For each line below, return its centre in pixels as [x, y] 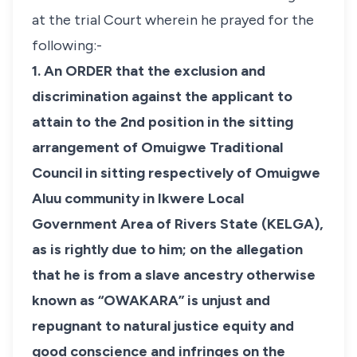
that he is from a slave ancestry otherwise [174, 275]
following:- [67, 45]
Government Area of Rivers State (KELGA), [178, 224]
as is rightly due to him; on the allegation [167, 249]
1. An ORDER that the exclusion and [149, 71]
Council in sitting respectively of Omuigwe [176, 173]
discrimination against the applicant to [162, 96]
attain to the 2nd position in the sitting [163, 122]
